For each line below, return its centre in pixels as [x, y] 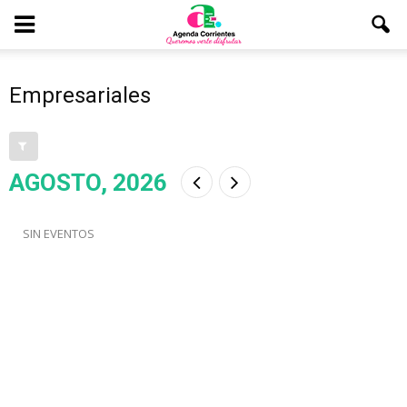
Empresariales [80, 95]
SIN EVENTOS [59, 233]
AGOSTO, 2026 [88, 183]
